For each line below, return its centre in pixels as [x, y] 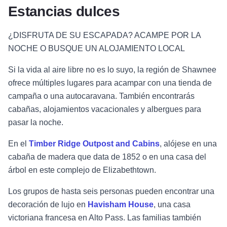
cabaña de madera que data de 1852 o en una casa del [107, 157]
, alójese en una [188, 144]
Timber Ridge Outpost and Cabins [94, 144]
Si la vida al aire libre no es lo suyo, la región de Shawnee [112, 70]
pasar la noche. [36, 123]
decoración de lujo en [48, 205]
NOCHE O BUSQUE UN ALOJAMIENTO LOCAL [97, 49]
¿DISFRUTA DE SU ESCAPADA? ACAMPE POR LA [104, 35]
